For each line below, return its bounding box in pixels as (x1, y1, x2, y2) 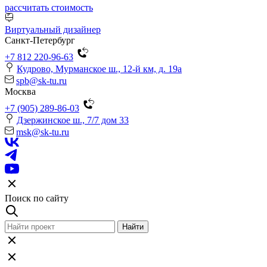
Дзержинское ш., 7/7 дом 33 (17, 115, 129, 126)
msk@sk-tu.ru (16, 127, 69, 138)
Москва (5, 86, 36, 97)
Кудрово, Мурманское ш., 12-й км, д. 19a (17, 64, 182, 74)
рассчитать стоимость (5, 2, 93, 13)
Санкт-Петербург (5, 35, 75, 46)
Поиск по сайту (5, 193, 69, 204)
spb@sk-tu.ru (16, 76, 67, 86)
